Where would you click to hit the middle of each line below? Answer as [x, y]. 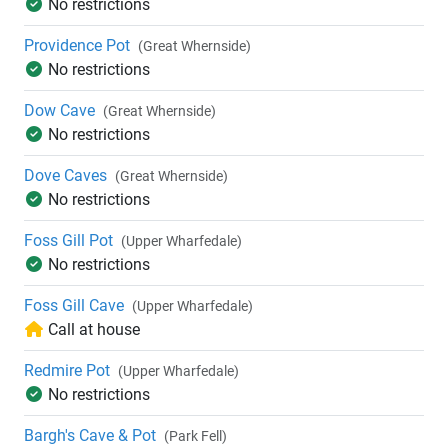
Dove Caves [65, 176]
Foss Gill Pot [68, 241]
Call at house [94, 330]
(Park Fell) [195, 436]
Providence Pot [77, 46]
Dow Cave [59, 111]
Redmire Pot [67, 371]
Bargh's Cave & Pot [90, 436]
